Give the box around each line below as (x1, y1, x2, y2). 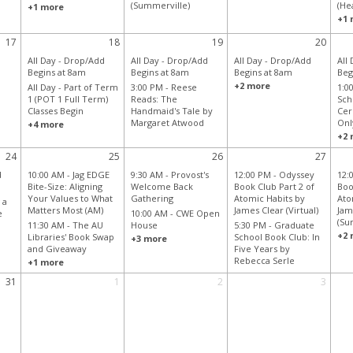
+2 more (233, 80, 270, 92)
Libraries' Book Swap (27, 231, 114, 243)
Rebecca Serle (233, 255, 295, 267)
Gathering (130, 192, 173, 205)
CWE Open (175, 207, 220, 220)
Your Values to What (27, 192, 113, 205)
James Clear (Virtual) (233, 204, 318, 217)
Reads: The (130, 93, 177, 106)
